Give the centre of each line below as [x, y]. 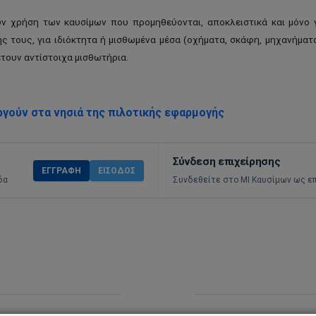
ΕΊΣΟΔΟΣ [116, 170]
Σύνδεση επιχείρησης [226, 162]
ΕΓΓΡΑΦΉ [61, 170]
